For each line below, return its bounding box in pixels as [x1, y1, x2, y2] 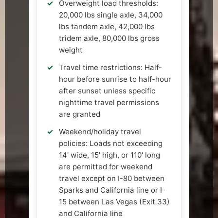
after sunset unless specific [59, 86, 155, 96]
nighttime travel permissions [59, 98, 159, 108]
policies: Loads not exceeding [59, 139, 163, 148]
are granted [59, 109, 100, 119]
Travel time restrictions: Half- [59, 63, 162, 73]
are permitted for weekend [59, 162, 152, 172]
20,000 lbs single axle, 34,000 [59, 10, 163, 20]
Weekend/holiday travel [59, 127, 141, 137]
